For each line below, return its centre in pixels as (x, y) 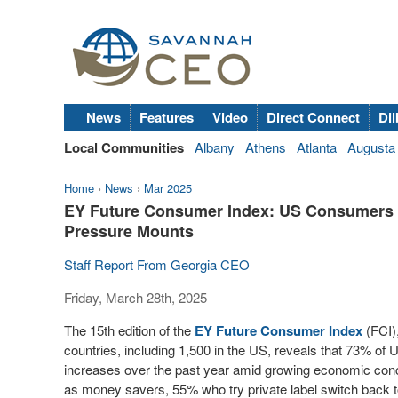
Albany (215, 147)
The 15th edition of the (129, 330)
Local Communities (124, 147)
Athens (266, 147)
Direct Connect (313, 117)
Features (167, 117)
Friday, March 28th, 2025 (135, 297)
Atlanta (317, 147)
